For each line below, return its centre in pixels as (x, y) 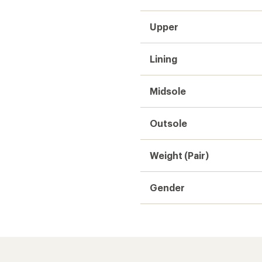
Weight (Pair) (179, 155)
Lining (163, 59)
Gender (167, 187)
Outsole (168, 123)
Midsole (168, 91)
